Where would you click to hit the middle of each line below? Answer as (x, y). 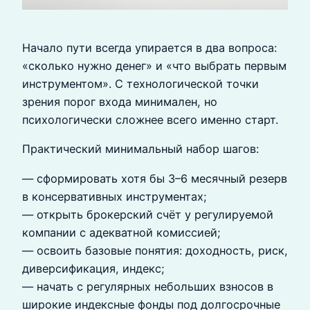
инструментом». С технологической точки (140, 84)
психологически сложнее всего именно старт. (150, 120)
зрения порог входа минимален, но (120, 102)
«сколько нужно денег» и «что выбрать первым (154, 66)
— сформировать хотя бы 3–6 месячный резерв (155, 178)
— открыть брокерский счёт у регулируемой (148, 214)
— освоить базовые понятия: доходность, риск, (155, 250)
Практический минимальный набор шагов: (140, 149)
